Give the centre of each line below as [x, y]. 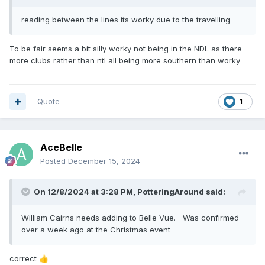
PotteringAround [171, 192]
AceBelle [61, 148]
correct [24, 259]
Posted [54, 161]
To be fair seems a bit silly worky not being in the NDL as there [126, 49]
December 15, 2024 [104, 161]
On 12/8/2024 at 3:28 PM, [85, 192]
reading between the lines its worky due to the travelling [127, 20]
